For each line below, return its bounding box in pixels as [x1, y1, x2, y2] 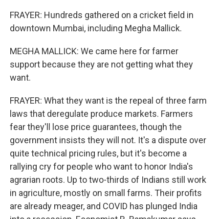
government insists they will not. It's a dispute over [10, 135, 206, 145]
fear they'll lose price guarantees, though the [10, 122, 182, 132]
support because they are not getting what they [10, 59, 193, 69]
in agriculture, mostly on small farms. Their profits [10, 188, 202, 198]
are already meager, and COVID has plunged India [10, 201, 197, 211]
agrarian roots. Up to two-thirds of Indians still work [10, 175, 206, 185]
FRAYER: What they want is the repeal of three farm [10, 95, 207, 106]
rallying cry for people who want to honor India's [10, 161, 193, 172]
